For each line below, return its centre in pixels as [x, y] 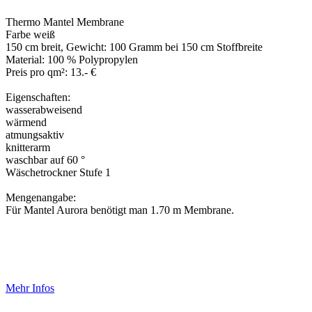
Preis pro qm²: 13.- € [51, 72]
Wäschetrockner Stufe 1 [58, 173]
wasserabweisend [44, 110]
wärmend [26, 123]
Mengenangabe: [41, 198]
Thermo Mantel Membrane [65, 22]
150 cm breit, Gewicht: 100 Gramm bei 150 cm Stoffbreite [134, 47]
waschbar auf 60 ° [45, 160]
